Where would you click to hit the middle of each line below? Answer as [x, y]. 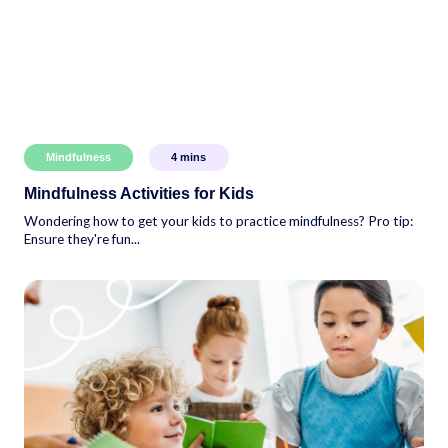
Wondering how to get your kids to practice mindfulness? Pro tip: [218, 220]
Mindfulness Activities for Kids [139, 193]
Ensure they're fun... [82, 238]
